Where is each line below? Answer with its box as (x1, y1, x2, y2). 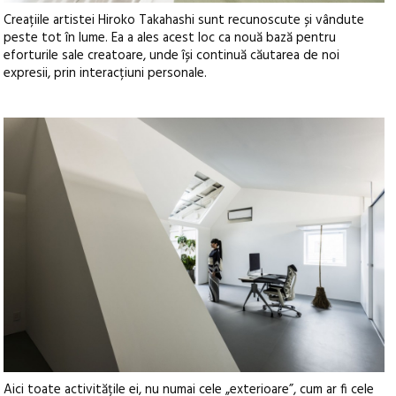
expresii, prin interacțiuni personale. (4, 63, 208, 85)
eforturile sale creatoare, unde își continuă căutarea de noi (4, 45, 340, 67)
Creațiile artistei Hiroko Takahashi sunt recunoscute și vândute (4, 10, 365, 32)
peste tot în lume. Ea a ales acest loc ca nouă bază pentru (4, 27, 337, 49)
